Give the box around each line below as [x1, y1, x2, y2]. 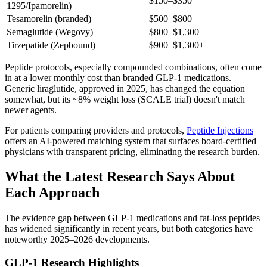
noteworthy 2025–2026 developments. [5, 234, 150, 245]
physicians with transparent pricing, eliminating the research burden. [5, 146, 260, 157]
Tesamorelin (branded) [7, 13, 91, 24]
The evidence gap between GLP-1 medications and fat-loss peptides [5, 213, 260, 223]
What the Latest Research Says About [5, 169, 235, 185]
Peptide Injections [187, 125, 253, 135]
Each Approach [5, 185, 100, 201]
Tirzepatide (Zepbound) [7, 39, 95, 50]
